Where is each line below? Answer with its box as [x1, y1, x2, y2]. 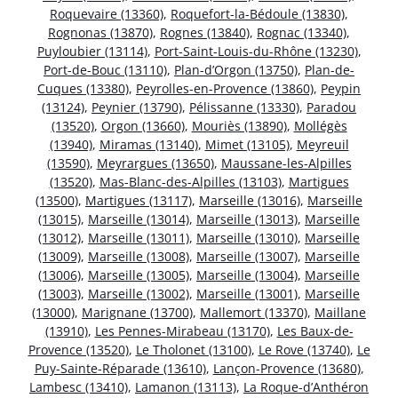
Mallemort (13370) [200, 304, 307, 322]
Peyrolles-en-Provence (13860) [136, 80, 314, 98]
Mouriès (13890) [191, 117, 287, 135]
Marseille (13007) [196, 248, 298, 266]
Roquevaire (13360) [50, 5, 163, 23]
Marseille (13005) [88, 267, 189, 284]
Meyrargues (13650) [96, 155, 214, 172]
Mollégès [293, 117, 347, 135]
